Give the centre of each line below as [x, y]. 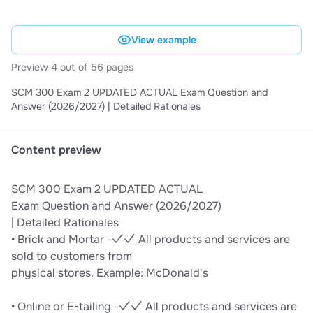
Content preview [56, 150]
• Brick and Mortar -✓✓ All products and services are [151, 240]
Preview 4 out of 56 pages [72, 67]
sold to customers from [72, 256]
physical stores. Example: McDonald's [110, 273]
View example [163, 40]
